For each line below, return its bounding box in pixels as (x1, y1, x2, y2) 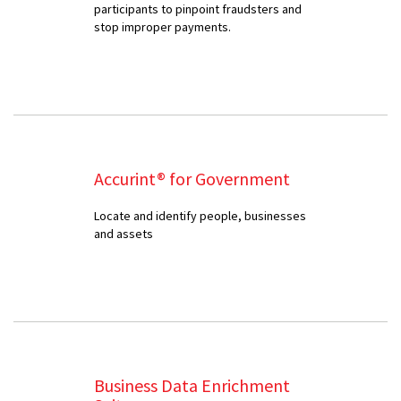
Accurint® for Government (94, 166, 290, 190)
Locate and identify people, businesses (94, 207, 306, 224)
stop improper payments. (94, 18, 231, 35)
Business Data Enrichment (94, 373, 290, 397)
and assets (94, 225, 153, 242)
